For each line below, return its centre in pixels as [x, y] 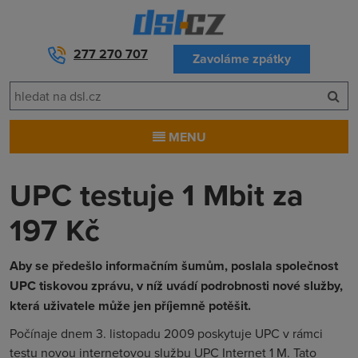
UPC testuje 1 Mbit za [157, 195]
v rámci [303, 333]
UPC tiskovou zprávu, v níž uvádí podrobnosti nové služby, [176, 286]
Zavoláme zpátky [242, 59]
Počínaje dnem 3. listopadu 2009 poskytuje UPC [146, 333]
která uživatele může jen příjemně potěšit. [130, 306]
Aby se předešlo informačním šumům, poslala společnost [174, 266]
